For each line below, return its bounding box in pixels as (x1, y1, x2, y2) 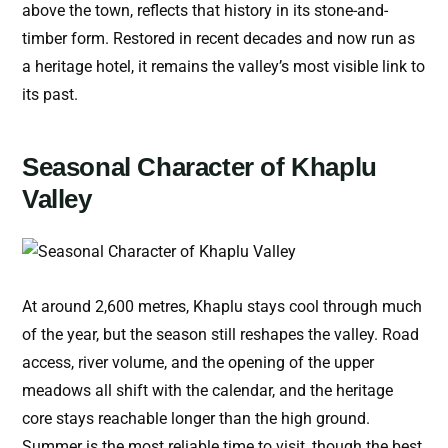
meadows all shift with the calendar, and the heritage (22, 381, 393, 401)
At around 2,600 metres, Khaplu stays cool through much (22, 297, 422, 317)
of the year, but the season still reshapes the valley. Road (22, 325, 419, 345)
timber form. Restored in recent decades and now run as (22, 29, 415, 49)
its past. (22, 85, 78, 105)
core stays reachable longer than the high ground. (22, 409, 370, 429)
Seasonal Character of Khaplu (22, 152, 377, 183)
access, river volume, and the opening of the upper (22, 353, 374, 373)
